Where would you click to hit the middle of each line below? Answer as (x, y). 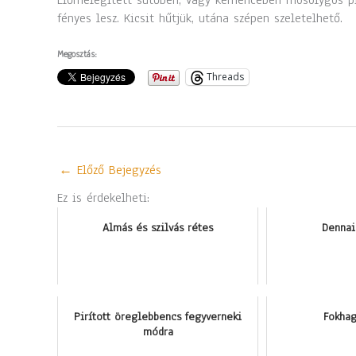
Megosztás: (77, 54)
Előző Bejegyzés (117, 170)
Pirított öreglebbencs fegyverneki (158, 316)
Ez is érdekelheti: (103, 197)
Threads (225, 77)
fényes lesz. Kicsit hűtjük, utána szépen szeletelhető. (200, 19)
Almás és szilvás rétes (158, 227)
